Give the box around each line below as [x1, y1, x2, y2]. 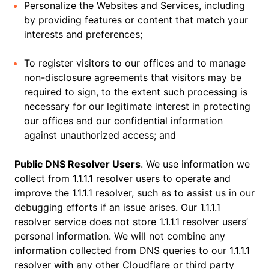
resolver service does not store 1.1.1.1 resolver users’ [14, 216, 248, 228]
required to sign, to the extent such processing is [24, 86, 247, 98]
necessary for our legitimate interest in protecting [24, 100, 250, 112]
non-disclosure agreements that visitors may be [24, 71, 241, 83]
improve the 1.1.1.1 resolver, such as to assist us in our [14, 187, 255, 199]
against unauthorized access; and [24, 129, 176, 141]
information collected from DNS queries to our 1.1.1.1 [14, 244, 250, 256]
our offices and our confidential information [24, 115, 223, 127]
